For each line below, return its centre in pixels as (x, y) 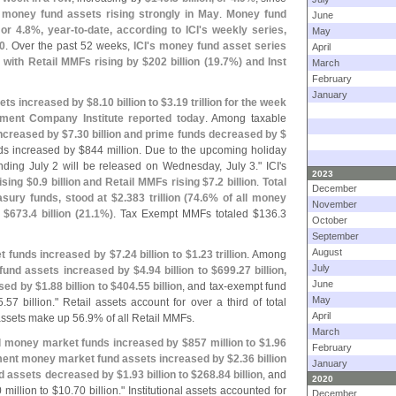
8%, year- (49, 30)
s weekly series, (244, 30)
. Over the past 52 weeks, (69, 46)
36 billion (264, 359)
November (335, 204)
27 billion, (263, 270)
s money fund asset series (218, 46)
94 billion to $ (183, 270)
